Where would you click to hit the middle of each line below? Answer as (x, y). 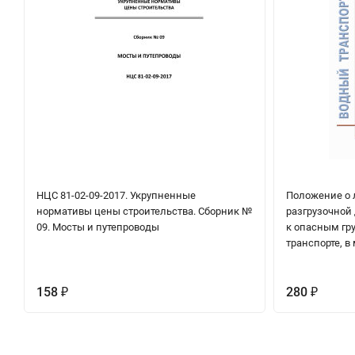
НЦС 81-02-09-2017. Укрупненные (116, 196)
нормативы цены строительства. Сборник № (144, 212)
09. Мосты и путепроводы (98, 227)
